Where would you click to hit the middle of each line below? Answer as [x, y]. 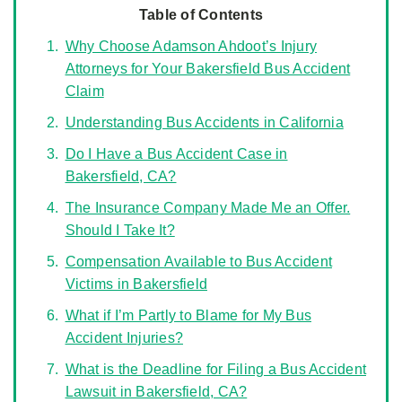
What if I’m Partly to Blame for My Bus [188, 315]
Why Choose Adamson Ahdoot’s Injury [191, 46]
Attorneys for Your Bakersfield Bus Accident [208, 69]
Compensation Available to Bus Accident [198, 262]
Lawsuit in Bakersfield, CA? [156, 392]
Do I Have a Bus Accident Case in [176, 154]
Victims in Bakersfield [136, 284]
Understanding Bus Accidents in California [204, 122]
